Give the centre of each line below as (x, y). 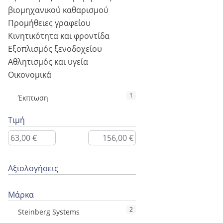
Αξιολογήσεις (33, 168)
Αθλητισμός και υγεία (48, 62)
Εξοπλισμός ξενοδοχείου (55, 49)
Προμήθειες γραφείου (49, 23)
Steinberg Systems (49, 212)
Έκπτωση (33, 98)
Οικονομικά (30, 75)
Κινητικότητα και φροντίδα (59, 36)
